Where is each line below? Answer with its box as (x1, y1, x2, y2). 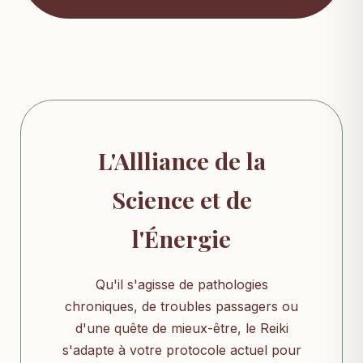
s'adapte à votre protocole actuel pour (62, 342, 301, 359)
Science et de (111, 184, 252, 216)
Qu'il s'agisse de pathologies (95, 276, 268, 293)
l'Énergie (132, 223, 231, 254)
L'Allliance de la (97, 145, 266, 177)
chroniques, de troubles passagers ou (65, 298, 298, 315)
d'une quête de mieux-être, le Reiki (75, 320, 288, 337)
